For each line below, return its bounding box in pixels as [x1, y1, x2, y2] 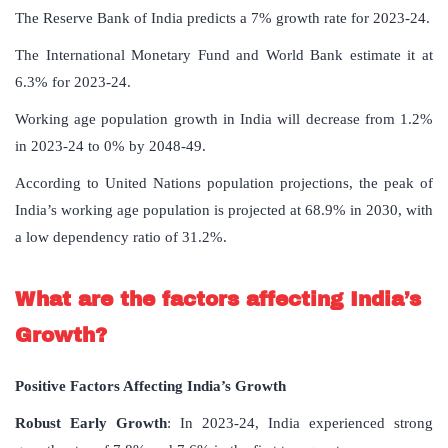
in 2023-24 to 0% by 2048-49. [15, 138, 206, 155]
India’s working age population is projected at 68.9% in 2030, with [15, 202, 433, 219]
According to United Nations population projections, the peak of [15, 175, 433, 192]
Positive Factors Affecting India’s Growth [15, 378, 286, 395]
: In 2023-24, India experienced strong [167, 415, 433, 432]
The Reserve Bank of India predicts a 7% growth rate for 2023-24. [15, 10, 430, 27]
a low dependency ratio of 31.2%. [15, 229, 227, 246]
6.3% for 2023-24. [15, 74, 131, 91]
